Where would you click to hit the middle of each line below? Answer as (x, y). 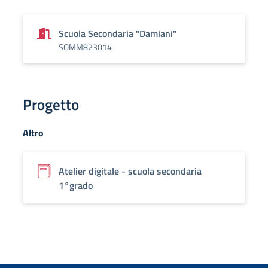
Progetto (51, 105)
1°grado (76, 185)
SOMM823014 (85, 47)
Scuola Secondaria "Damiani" (118, 33)
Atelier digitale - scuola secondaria (130, 171)
